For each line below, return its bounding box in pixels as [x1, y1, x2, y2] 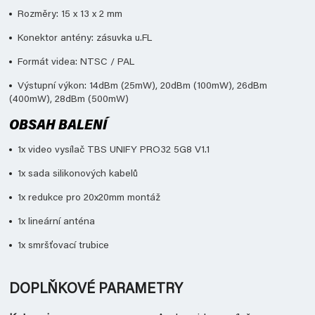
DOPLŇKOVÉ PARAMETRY [9, 283, 183, 297]
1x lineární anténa [18, 217, 95, 228]
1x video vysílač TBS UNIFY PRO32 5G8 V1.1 [18, 146, 210, 156]
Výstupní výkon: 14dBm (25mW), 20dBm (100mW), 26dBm [18, 82, 267, 92]
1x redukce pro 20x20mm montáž [18, 193, 160, 204]
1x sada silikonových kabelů [18, 169, 138, 180]
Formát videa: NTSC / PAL [18, 58, 134, 68]
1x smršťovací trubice [18, 241, 109, 252]
